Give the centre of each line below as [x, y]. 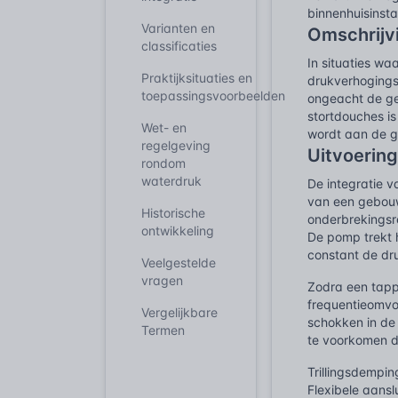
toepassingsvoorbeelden [213, 96]
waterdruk [171, 181]
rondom [163, 163]
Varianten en [178, 28]
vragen [162, 280]
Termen [163, 330]
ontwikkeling [178, 231]
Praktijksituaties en [197, 78]
